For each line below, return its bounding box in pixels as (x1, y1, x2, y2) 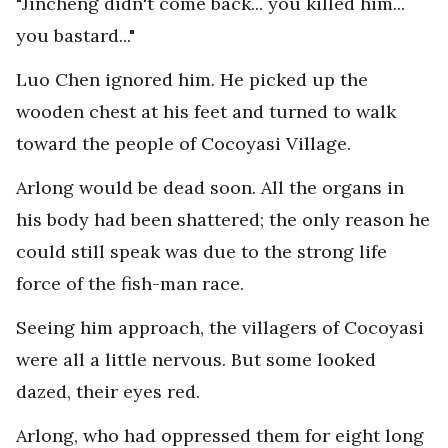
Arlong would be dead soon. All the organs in (16, 176, 404, 199)
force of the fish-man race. (16, 272, 244, 295)
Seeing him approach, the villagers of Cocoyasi (16, 316, 424, 339)
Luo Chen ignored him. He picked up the (16, 68, 368, 91)
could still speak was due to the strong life (16, 240, 387, 263)
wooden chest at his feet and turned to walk (16, 100, 396, 123)
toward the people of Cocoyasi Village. (16, 132, 351, 155)
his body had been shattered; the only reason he (16, 208, 430, 231)
